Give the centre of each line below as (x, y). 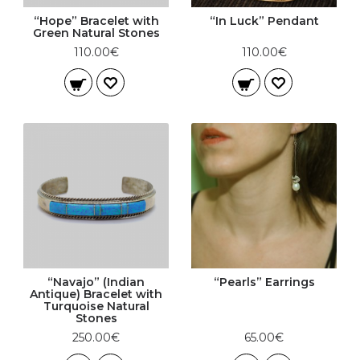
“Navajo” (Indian (96, 282)
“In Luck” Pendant (264, 21)
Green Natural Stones (96, 33)
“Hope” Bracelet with (96, 21)
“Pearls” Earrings (264, 282)
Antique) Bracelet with (96, 294)
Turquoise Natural (96, 306)
